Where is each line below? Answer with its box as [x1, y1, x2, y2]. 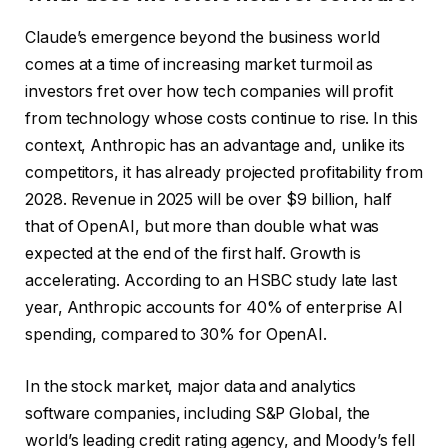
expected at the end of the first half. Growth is [25, 244, 362, 264]
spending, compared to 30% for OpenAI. [25, 325, 328, 345]
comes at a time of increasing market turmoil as [25, 55, 374, 75]
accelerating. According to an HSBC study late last [25, 271, 398, 291]
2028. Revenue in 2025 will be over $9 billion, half [25, 190, 392, 210]
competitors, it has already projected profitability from [25, 163, 423, 183]
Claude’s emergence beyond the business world [25, 28, 380, 48]
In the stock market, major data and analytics [25, 376, 357, 396]
